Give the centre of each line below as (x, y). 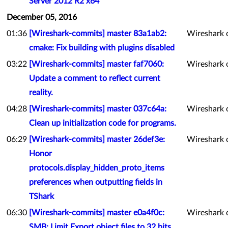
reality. (41, 93)
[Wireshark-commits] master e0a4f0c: (97, 213)
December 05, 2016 (42, 17)
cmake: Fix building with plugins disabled (102, 48)
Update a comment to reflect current (95, 78)
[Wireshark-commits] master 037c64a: (98, 109)
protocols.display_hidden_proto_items (97, 168)
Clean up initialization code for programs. (103, 123)
